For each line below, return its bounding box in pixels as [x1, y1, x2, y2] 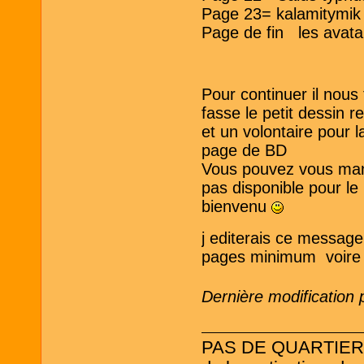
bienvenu [201, 197, 272, 215]
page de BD [201, 141, 288, 159]
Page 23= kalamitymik [201, 5, 362, 23]
